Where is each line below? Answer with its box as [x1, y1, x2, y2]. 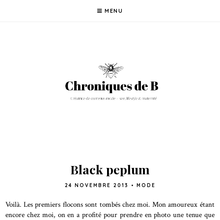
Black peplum [70, 161, 150, 177]
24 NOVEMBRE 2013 [64, 182, 129, 189]
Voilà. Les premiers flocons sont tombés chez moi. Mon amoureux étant [5, 199, 215, 209]
